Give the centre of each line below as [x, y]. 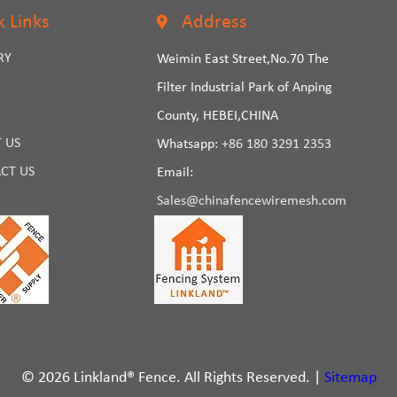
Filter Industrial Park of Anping [244, 88]
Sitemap [350, 378]
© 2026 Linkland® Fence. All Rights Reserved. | [172, 378]
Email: [175, 173]
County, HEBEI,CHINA [217, 116]
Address [212, 23]
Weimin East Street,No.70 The [242, 59]
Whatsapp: [189, 144]
